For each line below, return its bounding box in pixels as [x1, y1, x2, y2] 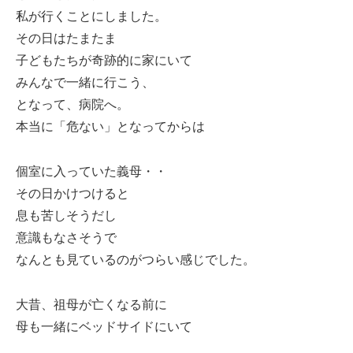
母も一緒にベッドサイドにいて [16, 319, 192, 333]
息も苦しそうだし [16, 209, 117, 223]
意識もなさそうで [16, 231, 117, 245]
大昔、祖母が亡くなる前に [16, 297, 167, 311]
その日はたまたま [16, 32, 117, 46]
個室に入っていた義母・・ [16, 165, 167, 179]
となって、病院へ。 [16, 98, 129, 112]
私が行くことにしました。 [16, 9, 167, 24]
